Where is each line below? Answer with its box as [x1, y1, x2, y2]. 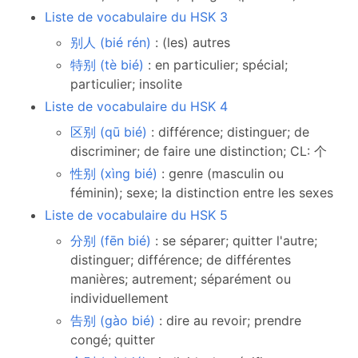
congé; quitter [70, 332, 155, 348]
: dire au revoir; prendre [159, 312, 301, 328]
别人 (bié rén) [70, 34, 155, 50]
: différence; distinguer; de [151, 124, 309, 140]
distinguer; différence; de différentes [70, 252, 291, 268]
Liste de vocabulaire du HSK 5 [45, 207, 228, 223]
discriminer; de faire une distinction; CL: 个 [70, 143, 327, 159]
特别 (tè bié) [70, 57, 148, 73]
